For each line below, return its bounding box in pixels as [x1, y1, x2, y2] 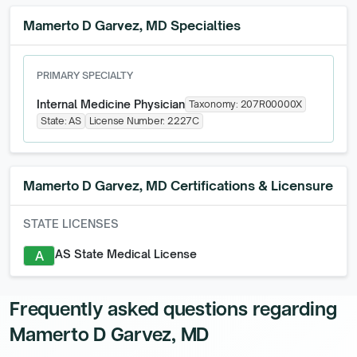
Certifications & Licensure [167, 178, 333, 194]
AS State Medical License [55, 247, 197, 261]
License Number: [88, 115, 168, 127]
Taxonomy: [189, 98, 241, 110]
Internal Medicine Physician [37, 97, 185, 111]
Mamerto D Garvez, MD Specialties [23, 18, 241, 33]
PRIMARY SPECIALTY [37, 69, 133, 81]
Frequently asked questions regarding [10, 295, 337, 321]
